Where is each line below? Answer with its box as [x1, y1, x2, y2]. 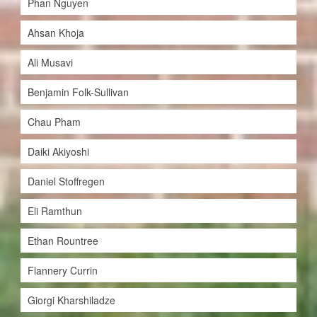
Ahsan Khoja [27, 25, 84, 40]
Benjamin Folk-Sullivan [27, 85, 129, 100]
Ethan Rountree [27, 234, 98, 248]
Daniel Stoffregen [27, 174, 105, 189]
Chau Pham [27, 115, 81, 129]
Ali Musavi [27, 55, 73, 70]
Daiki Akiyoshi [27, 144, 89, 159]
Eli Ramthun [27, 204, 82, 219]
